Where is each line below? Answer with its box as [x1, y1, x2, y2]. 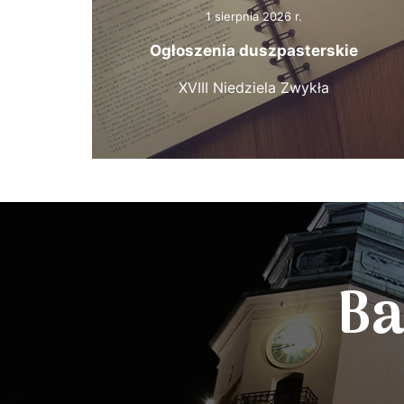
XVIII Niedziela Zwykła [179, 78, 330, 97]
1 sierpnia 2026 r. [206, 9, 303, 24]
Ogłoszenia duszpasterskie [150, 41, 359, 60]
